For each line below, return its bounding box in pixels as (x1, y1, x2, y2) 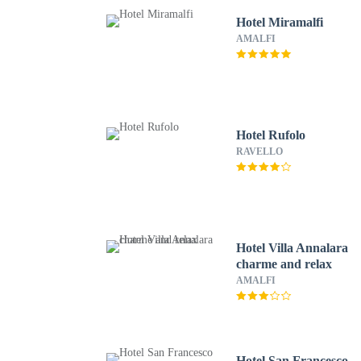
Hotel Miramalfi (236, 15, 324, 29)
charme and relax (236, 257, 333, 271)
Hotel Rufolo (236, 128, 306, 142)
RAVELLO (236, 146, 284, 157)
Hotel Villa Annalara (236, 241, 349, 255)
